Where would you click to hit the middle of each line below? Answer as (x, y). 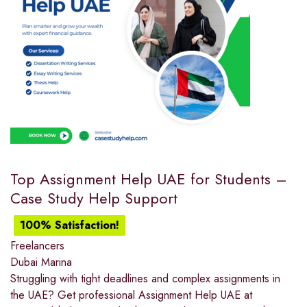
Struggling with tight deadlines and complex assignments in (145, 279)
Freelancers (37, 246)
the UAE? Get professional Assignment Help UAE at (131, 295)
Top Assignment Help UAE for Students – (149, 179)
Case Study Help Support (94, 198)
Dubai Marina (41, 262)
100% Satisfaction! (70, 225)
